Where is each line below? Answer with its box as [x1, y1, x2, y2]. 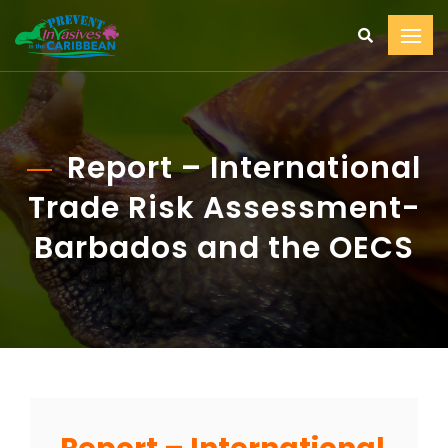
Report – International [67, 147, 421, 189]
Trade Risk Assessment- [27, 187, 421, 229]
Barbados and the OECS [34, 227, 414, 269]
